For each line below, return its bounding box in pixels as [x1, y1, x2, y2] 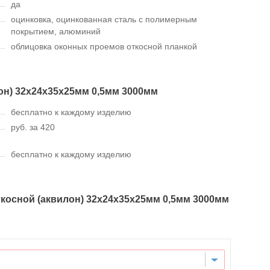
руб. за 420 [11, 122, 55, 132]
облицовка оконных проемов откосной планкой [11, 41, 197, 51]
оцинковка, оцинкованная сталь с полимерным [11, 14, 197, 24]
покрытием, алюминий [11, 26, 101, 36]
